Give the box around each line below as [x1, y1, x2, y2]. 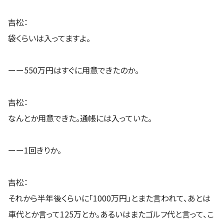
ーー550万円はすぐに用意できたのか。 [8, 63, 139, 76]
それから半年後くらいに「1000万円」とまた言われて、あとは [8, 191, 210, 204]
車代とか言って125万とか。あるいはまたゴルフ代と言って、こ [8, 207, 214, 220]
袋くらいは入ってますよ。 [8, 31, 90, 44]
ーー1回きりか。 [8, 143, 61, 156]
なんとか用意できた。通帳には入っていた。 [8, 111, 152, 124]
